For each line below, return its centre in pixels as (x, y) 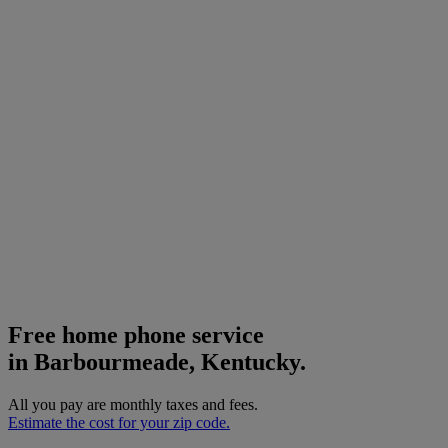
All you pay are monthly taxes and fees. (133, 404)
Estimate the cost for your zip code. (119, 422)
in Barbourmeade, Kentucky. (157, 361)
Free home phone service (136, 334)
